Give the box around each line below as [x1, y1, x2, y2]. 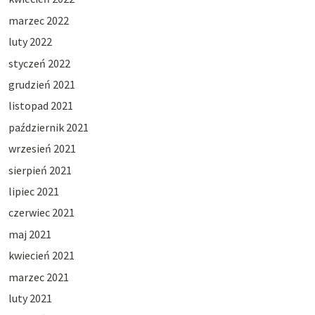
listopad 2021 [8, 98, 73, 113]
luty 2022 [8, 34, 52, 49]
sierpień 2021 [8, 162, 72, 177]
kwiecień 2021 [8, 248, 75, 263]
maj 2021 [8, 226, 51, 241]
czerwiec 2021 [8, 205, 75, 220]
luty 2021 [8, 290, 52, 305]
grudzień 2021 [8, 77, 75, 92]
